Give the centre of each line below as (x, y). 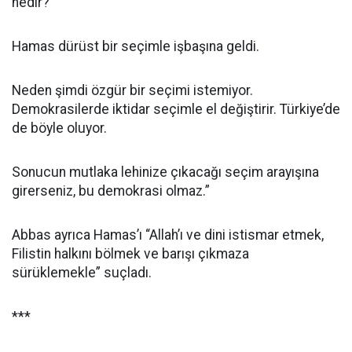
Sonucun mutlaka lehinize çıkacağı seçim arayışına (165, 172)
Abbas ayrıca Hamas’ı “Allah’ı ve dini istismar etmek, (168, 235)
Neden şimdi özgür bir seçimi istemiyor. (132, 90)
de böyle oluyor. (59, 128)
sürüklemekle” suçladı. (82, 273)
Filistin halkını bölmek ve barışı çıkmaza (130, 254)
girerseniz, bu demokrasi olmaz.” (111, 191)
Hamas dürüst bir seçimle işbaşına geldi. (136, 46)
